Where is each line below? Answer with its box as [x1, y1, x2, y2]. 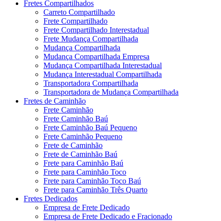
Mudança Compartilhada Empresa [43, 52, 149, 61]
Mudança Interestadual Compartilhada [43, 70, 162, 78]
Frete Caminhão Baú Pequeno [43, 123, 137, 132]
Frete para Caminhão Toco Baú [43, 176, 141, 185]
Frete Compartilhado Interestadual [43, 25, 149, 34]
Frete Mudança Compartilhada [43, 34, 138, 43]
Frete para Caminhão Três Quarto [43, 185, 147, 194]
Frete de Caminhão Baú [43, 149, 117, 158]
